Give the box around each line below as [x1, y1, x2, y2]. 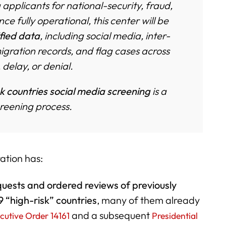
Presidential [152, 209, 198, 221]
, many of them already [97, 193, 200, 206]
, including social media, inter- [40, 29, 171, 42]
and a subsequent [70, 208, 152, 221]
